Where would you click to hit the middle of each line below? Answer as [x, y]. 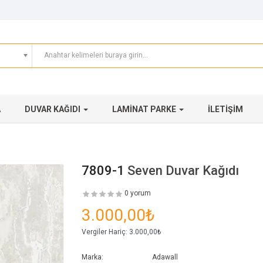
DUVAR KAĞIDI [53, 109]
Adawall [165, 257]
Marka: [92, 257]
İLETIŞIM [225, 109]
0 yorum [138, 193]
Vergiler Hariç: [104, 232]
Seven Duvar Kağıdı [183, 171]
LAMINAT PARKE [145, 109]
